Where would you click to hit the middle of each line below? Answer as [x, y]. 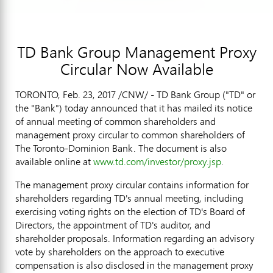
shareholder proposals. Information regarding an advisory [135, 238]
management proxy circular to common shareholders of [130, 134]
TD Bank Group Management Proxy [136, 52]
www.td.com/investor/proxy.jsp [157, 161]
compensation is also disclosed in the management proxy [134, 265]
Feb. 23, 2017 [89, 94]
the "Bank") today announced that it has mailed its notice [134, 108]
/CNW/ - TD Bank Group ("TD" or [186, 94]
